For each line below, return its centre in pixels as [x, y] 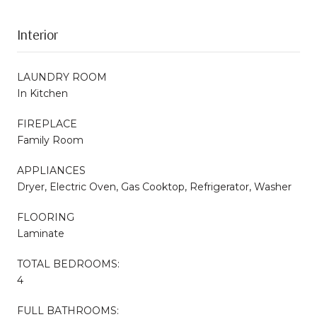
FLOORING [46, 217]
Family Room [50, 140]
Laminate [41, 233]
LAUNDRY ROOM [62, 77]
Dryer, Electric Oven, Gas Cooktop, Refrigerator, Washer [154, 186]
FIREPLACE [47, 123]
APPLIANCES [51, 170]
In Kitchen [42, 93]
